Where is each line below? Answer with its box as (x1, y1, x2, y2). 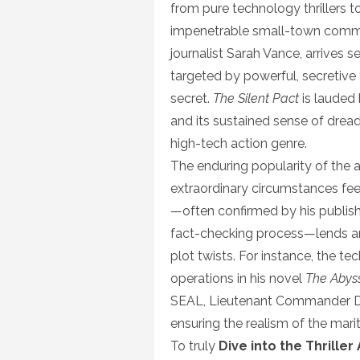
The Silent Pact (213, 91, 299, 106)
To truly (170, 338, 219, 354)
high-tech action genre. (170, 136, 307, 151)
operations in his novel (170, 271, 305, 286)
